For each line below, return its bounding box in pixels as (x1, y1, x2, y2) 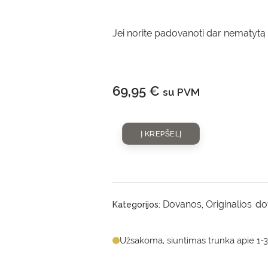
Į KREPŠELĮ (140, 129, 182, 138)
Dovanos (163, 199, 202, 210)
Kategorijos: (112, 200, 163, 209)
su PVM (163, 86, 200, 98)
